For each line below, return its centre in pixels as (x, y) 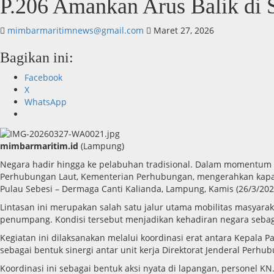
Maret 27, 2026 (183, 31)
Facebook (43, 78)
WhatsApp (46, 102)
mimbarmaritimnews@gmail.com (77, 31)
